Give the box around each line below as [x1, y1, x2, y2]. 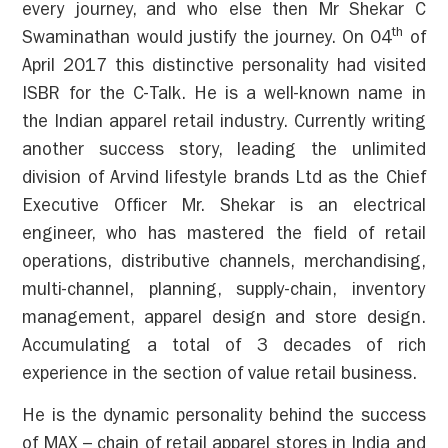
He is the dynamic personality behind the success [22, 409, 426, 428]
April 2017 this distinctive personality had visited [22, 58, 426, 77]
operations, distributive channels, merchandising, [22, 254, 426, 273]
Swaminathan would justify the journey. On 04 [22, 30, 393, 49]
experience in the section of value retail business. [22, 366, 418, 385]
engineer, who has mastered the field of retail [22, 226, 426, 245]
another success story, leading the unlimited [22, 142, 426, 161]
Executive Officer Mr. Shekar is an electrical [22, 198, 426, 217]
